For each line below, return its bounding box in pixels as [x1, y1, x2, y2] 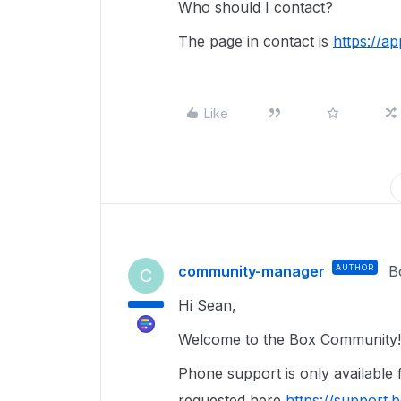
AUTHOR [336, 262, 374, 272]
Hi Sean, [178, 296, 236, 314]
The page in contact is [178, 32, 333, 50]
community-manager [178, 262, 325, 280]
